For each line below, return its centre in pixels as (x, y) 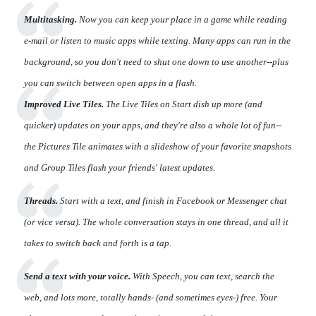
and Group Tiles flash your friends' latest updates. (120, 167)
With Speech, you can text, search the (202, 276)
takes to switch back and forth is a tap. (98, 243)
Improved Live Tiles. (64, 104)
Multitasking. (50, 19)
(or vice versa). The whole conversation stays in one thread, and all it (156, 221)
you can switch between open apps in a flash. (110, 83)
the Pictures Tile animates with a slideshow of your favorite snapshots (158, 146)
